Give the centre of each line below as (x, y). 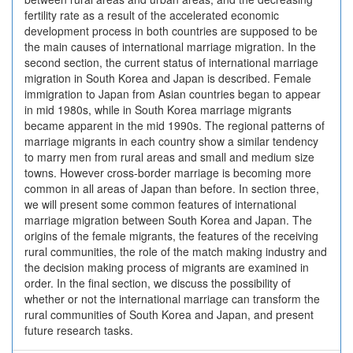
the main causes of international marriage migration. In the (170, 46)
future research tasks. (79, 330)
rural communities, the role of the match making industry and (176, 251)
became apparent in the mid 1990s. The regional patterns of (175, 125)
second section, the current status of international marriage (171, 62)
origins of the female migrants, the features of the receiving (171, 236)
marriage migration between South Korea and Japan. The (168, 220)
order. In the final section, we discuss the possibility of (158, 283)
